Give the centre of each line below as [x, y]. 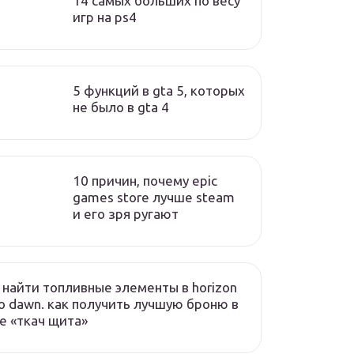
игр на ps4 [105, 17]
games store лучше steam [154, 197]
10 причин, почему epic [145, 181]
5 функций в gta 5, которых [159, 90]
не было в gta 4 [121, 107]
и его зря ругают [126, 214]
